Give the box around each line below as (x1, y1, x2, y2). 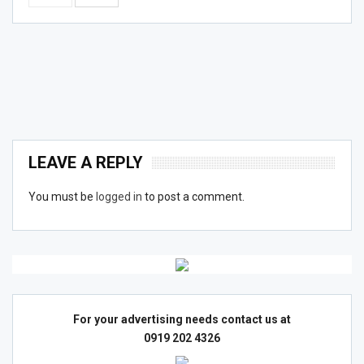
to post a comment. (142, 189, 245, 203)
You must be (28, 189, 96, 203)
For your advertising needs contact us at (73, 312, 291, 326)
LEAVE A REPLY (28, 152, 143, 172)
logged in (96, 189, 142, 203)
